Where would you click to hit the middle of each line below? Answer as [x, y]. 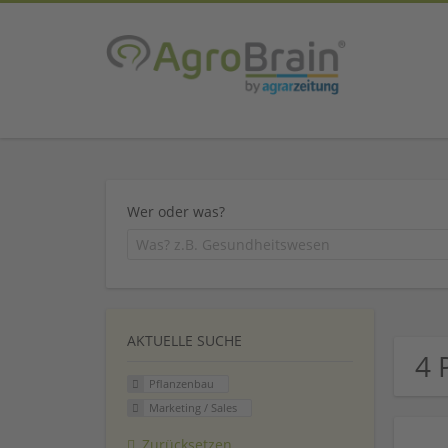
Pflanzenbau [181, 384]
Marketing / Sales [192, 408]
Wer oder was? [176, 211]
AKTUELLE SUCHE [184, 341]
